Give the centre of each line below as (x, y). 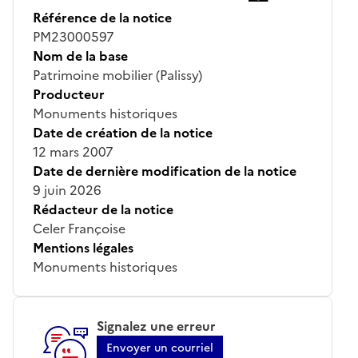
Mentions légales (83, 247)
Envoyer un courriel (160, 348)
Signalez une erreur (156, 326)
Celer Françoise (79, 228)
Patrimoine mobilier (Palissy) (117, 75)
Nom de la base (80, 56)
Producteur (69, 94)
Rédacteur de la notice (103, 209)
